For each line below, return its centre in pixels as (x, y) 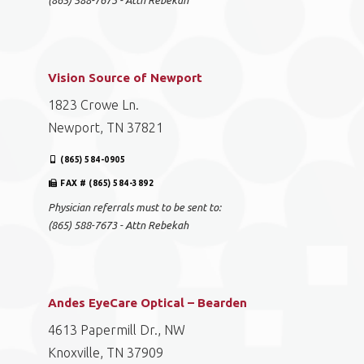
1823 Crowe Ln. (93, 105)
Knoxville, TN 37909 (106, 353)
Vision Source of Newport (125, 78)
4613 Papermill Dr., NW (117, 330)
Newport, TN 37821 (106, 128)
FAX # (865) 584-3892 (107, 183)
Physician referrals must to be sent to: (134, 207)
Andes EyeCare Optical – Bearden (147, 303)
